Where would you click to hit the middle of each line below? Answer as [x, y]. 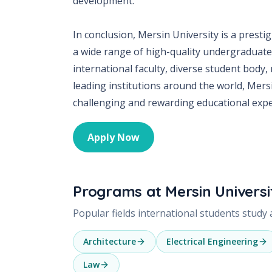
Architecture [110, 241]
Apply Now [114, 137]
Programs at [119, 191]
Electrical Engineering [212, 241]
